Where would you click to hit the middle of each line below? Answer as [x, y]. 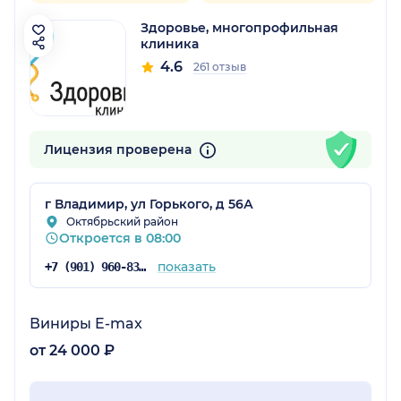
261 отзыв [220, 67]
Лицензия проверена [119, 150]
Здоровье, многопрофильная [239, 28]
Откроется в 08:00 [120, 239]
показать [186, 267]
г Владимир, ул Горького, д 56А [149, 205]
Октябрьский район [122, 222]
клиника [170, 44]
